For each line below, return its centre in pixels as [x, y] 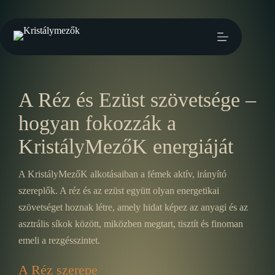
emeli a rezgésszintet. [59, 240]
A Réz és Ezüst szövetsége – [137, 100]
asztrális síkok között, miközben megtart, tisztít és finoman [131, 224]
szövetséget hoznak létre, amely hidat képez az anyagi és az [133, 207]
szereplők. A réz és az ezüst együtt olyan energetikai [119, 191]
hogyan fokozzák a [97, 123]
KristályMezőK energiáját [126, 146]
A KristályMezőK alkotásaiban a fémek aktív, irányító [122, 174]
